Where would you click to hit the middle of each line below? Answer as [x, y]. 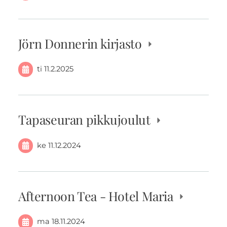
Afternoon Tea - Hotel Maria [97, 196]
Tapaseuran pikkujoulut [86, 120]
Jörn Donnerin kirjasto [81, 43]
